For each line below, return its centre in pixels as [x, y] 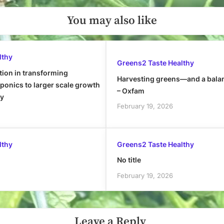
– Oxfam [130, 90]
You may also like [112, 20]
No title [129, 160]
